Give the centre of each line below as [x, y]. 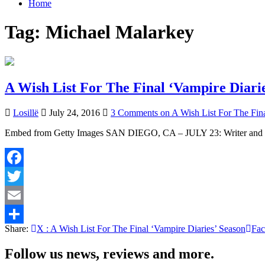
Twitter [18, 195]
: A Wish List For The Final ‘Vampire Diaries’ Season [145, 228]
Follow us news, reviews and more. [109, 253]
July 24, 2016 [73, 112]
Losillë [26, 112]
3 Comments [134, 112]
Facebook [23, 176]
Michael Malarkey [120, 32]
